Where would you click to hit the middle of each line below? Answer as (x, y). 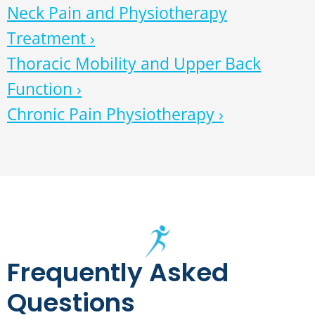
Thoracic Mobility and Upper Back (134, 64)
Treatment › (51, 38)
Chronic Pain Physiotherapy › (115, 114)
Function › (44, 89)
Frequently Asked (118, 273)
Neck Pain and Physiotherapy (117, 13)
